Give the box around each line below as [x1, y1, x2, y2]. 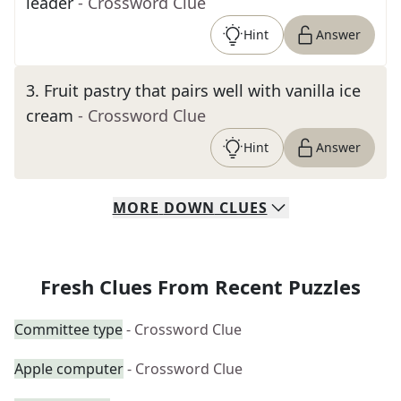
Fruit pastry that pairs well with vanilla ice [44, 80, 361, 101]
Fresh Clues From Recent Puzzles [40, 273, 361, 300]
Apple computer [14, 359, 124, 379]
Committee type [14, 320, 123, 339]
